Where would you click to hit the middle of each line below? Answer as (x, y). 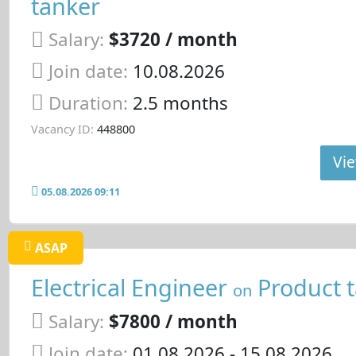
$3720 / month (173, 40)
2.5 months (180, 103)
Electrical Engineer (132, 288)
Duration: (90, 103)
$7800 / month (173, 321)
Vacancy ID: (62, 130)
